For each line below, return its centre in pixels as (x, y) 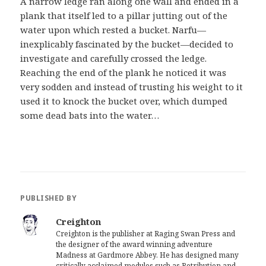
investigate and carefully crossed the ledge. (114, 58)
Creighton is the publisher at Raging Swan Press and (146, 234)
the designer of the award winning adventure (134, 245)
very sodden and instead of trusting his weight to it (132, 87)
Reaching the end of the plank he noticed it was (123, 73)
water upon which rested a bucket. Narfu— (113, 30)
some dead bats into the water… (90, 115)
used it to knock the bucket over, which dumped (124, 101)
